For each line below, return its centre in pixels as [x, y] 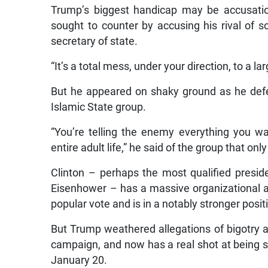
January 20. [79, 260]
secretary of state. [95, 41]
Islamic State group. [99, 107]
